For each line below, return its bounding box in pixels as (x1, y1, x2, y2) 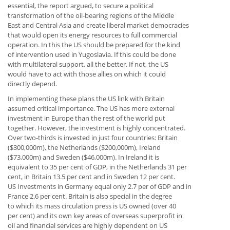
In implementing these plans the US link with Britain (8, 94, 165, 104)
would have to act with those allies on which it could (8, 69, 166, 79)
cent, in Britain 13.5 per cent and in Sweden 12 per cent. (8, 172, 175, 182)
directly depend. (8, 79, 57, 89)
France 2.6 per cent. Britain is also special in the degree (8, 191, 172, 201)
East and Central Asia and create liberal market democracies (8, 21, 189, 30)
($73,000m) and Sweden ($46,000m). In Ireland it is (8, 152, 159, 162)
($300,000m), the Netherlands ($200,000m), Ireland (8, 143, 161, 152)
